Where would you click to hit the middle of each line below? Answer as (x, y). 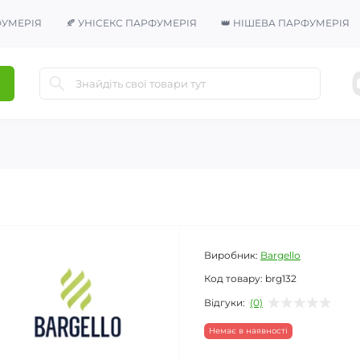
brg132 (281, 279)
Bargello (280, 256)
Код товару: (233, 279)
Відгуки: (225, 302)
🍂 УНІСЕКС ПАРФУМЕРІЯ (131, 23)
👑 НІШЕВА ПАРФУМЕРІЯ (285, 23)
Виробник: (231, 256)
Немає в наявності (248, 331)
